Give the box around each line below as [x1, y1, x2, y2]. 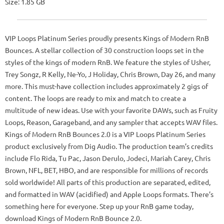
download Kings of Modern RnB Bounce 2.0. [5, 213, 141, 222]
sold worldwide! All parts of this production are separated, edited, [5, 177, 210, 186]
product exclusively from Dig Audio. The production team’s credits [5, 141, 213, 150]
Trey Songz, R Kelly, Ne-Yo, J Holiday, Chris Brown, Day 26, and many [5, 69, 215, 78]
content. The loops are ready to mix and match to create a [5, 93, 186, 102]
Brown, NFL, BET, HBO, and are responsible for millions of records [5, 165, 208, 174]
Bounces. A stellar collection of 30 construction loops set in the [5, 45, 204, 54]
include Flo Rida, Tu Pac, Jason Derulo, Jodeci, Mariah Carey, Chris [5, 153, 210, 162]
